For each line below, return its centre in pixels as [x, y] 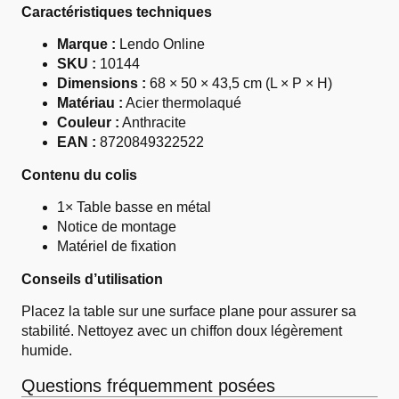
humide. [47, 350]
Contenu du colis [79, 175]
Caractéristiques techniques [117, 12]
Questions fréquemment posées [148, 386]
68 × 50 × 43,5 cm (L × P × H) [239, 83]
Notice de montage [117, 227]
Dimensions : [102, 83]
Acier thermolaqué [182, 103]
